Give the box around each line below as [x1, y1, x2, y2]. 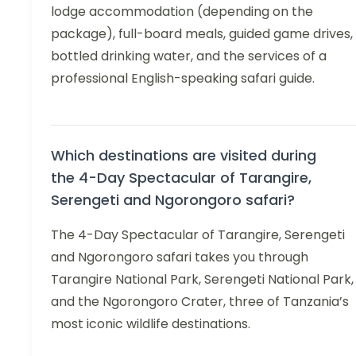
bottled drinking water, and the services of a [51, 46, 327, 65]
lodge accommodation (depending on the [51, 2, 313, 21]
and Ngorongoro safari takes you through [51, 247, 308, 266]
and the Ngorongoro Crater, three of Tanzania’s [51, 292, 349, 311]
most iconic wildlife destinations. [51, 314, 250, 333]
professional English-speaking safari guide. [51, 68, 315, 87]
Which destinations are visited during [51, 145, 316, 165]
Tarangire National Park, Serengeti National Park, [51, 269, 354, 288]
